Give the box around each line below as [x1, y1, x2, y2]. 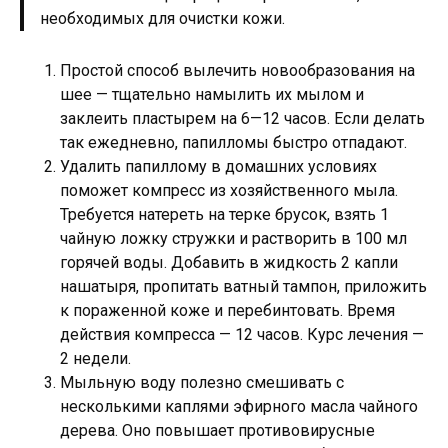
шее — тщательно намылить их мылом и [60, 84, 364, 104]
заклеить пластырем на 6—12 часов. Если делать [60, 108, 425, 128]
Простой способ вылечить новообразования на [60, 60, 415, 80]
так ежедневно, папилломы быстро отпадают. [60, 132, 407, 152]
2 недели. [60, 348, 131, 368]
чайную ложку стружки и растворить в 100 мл [60, 228, 407, 248]
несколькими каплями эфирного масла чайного [60, 396, 418, 416]
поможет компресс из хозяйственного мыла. [60, 180, 398, 200]
